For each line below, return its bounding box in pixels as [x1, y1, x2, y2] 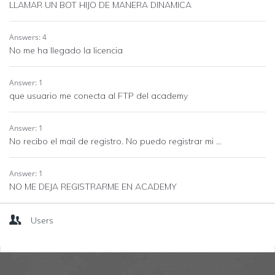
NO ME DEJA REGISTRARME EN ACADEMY [9, 181, 177, 192]
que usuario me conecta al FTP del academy [9, 90, 188, 101]
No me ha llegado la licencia [9, 45, 123, 56]
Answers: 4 [9, 32, 47, 42]
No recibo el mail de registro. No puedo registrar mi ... [9, 136, 222, 147]
